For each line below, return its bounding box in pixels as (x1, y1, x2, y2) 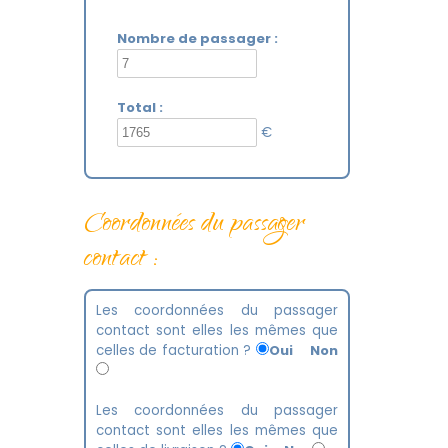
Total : (117, 98, 163, 117)
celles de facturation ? (96, 341, 256, 360)
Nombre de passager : (117, 29, 278, 48)
